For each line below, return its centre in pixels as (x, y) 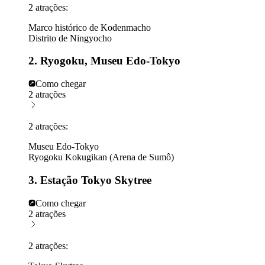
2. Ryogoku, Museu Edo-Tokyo (104, 61)
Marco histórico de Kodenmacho (90, 27)
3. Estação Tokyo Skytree (90, 180)
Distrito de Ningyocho (70, 38)
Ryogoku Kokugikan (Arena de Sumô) (101, 157)
